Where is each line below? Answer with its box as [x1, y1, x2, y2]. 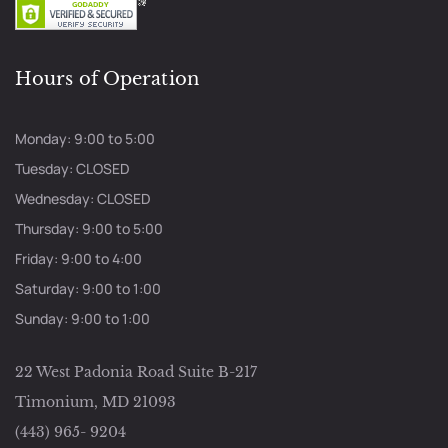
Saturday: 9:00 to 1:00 [15, 278, 161, 298]
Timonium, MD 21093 [15, 392, 176, 411]
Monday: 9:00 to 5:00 [15, 128, 155, 148]
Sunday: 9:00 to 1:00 [15, 308, 150, 328]
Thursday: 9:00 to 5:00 [15, 218, 163, 238]
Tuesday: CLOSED [15, 158, 130, 178]
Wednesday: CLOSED [15, 188, 151, 208]
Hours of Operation [15, 67, 199, 90]
